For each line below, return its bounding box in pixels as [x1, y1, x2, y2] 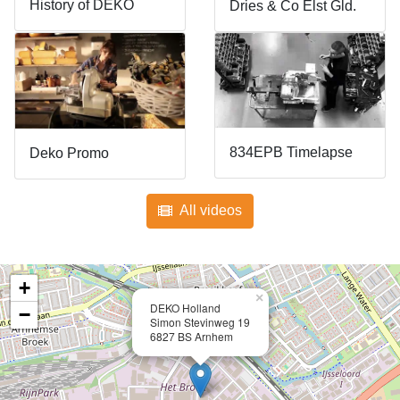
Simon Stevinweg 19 [150, 313, 250, 329]
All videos [179, 202, 242, 218]
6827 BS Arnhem [150, 328, 233, 344]
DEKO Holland [150, 299, 221, 315]
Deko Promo [29, 145, 109, 161]
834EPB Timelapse [229, 144, 353, 160]
